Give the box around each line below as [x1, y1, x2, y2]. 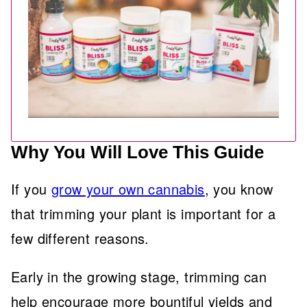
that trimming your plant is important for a [11, 204, 276, 223]
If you [11, 179, 51, 199]
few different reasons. [11, 228, 149, 248]
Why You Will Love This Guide [11, 142, 264, 162]
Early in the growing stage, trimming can [11, 267, 267, 286]
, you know [204, 179, 273, 199]
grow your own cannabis [51, 179, 205, 199]
